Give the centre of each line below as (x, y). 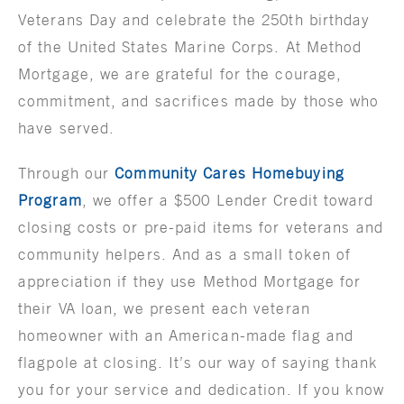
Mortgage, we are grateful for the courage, (180, 73)
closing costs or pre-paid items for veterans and (201, 227)
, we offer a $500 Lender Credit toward (228, 200)
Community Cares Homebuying (230, 173)
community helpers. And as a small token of (185, 254)
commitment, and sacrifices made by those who (199, 101)
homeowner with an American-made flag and (186, 335)
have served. (67, 128)
